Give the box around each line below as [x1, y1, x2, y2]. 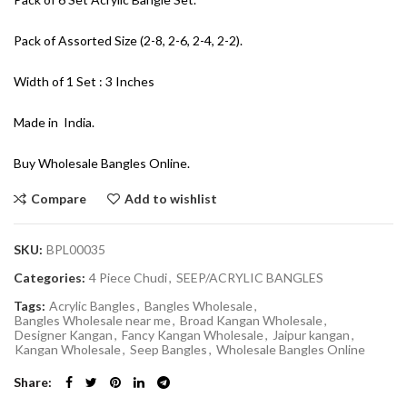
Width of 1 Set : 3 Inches [14, 73, 154, 89]
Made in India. [14, 114, 94, 130]
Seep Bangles [130, 341, 207, 357]
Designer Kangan [15, 326, 113, 342]
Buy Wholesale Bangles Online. [14, 154, 190, 171]
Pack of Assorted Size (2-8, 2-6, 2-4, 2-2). [14, 32, 243, 48]
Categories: [14, 269, 88, 285]
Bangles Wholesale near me [15, 312, 171, 328]
